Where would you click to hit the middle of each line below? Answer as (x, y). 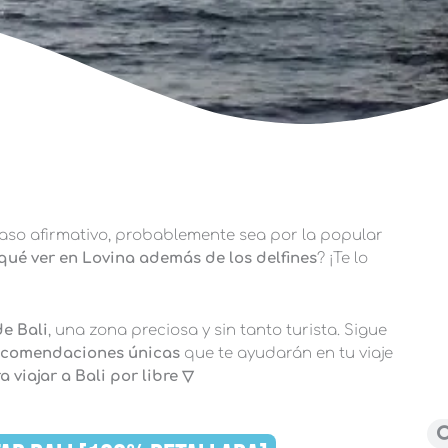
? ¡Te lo (342, 258)
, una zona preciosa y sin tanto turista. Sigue (217, 330)
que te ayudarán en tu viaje (286, 353)
